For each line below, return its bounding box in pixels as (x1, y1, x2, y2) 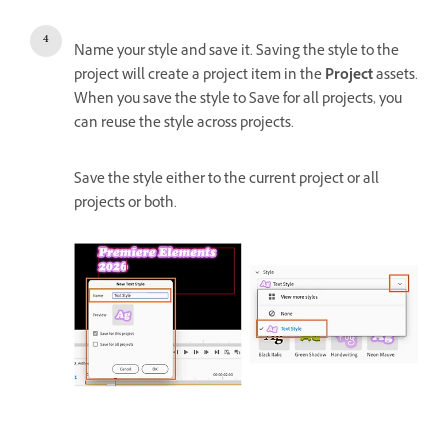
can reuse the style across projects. (74, 112, 294, 136)
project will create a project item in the (74, 64, 325, 88)
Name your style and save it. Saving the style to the (74, 40, 399, 64)
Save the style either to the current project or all (74, 168, 379, 192)
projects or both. (74, 192, 177, 216)
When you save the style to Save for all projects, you (74, 88, 402, 112)
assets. (373, 64, 418, 88)
